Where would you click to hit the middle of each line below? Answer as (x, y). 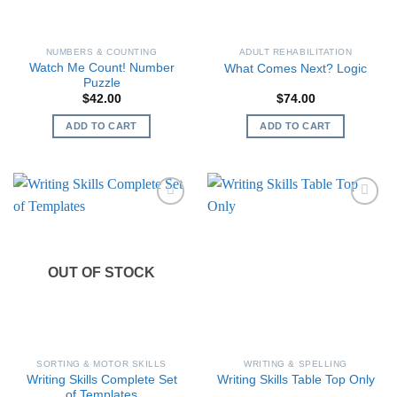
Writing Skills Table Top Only (296, 380)
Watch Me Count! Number (101, 67)
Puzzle (101, 82)
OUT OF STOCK (101, 272)
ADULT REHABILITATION (296, 52)
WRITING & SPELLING (296, 363)
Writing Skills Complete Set (101, 379)
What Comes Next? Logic (296, 68)
